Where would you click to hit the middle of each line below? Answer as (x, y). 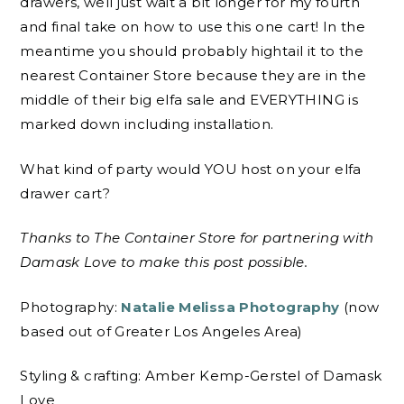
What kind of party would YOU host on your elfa (191, 169)
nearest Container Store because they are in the (193, 76)
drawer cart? (65, 193)
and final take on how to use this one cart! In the (193, 27)
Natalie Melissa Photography (230, 307)
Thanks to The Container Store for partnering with (197, 238)
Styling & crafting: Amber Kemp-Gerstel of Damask (201, 376)
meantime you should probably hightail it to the (192, 51)
